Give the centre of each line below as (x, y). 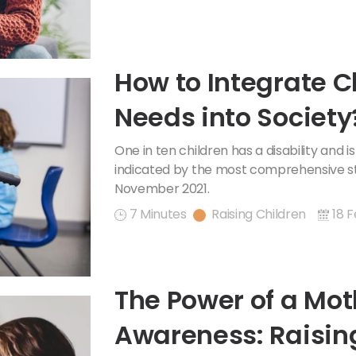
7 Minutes (158, 214)
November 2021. (162, 188)
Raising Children (259, 214)
